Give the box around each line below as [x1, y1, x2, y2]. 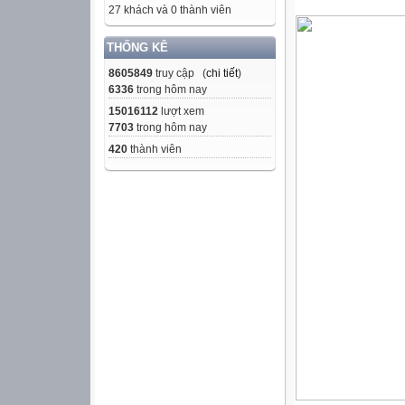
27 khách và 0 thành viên [108, 4, 231, 17]
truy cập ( [153, 67, 206, 80]
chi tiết [206, 67, 238, 80]
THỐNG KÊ [107, 41, 168, 55]
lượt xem [158, 105, 204, 118]
